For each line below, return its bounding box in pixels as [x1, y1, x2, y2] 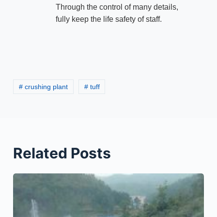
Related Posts [13, 144, 111, 162]
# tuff [84, 83, 100, 91]
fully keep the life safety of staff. [55, 15, 162, 24]
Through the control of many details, [55, 3, 178, 12]
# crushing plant [18, 83, 68, 91]
